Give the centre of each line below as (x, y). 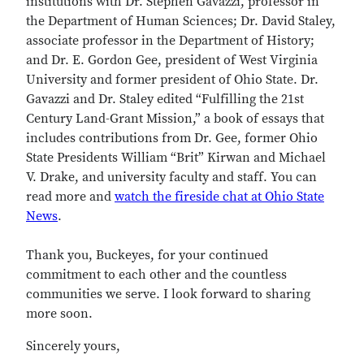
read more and (70, 197)
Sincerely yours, (73, 346)
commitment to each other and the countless (156, 275)
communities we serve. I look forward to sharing (168, 294)
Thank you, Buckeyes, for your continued (147, 255)
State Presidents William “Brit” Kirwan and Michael (176, 158)
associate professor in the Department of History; (170, 41)
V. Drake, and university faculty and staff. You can (171, 177)
